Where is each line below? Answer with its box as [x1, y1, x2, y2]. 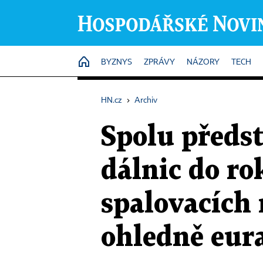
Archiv [134, 96, 157, 104]
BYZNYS [101, 58, 132, 66]
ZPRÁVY [144, 58, 175, 66]
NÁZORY [187, 58, 220, 66]
